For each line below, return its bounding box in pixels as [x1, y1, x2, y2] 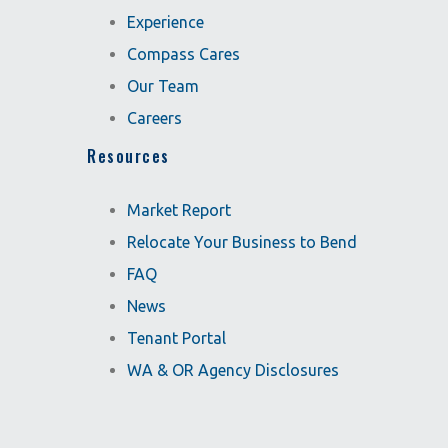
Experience [127, 13, 204, 31]
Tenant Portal [127, 329, 226, 347]
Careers [127, 109, 182, 127]
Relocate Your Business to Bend [127, 233, 357, 251]
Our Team [127, 77, 199, 95]
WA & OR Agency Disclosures [127, 361, 339, 379]
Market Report [127, 201, 231, 219]
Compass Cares [127, 45, 240, 63]
